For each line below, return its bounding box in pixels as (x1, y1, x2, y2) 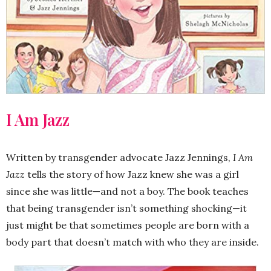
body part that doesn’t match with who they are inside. (6, 236, 259, 249)
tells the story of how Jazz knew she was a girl (25, 168, 239, 181)
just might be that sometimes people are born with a (6, 219, 249, 232)
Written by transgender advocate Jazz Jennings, (6, 151, 233, 164)
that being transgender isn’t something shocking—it (6, 202, 247, 215)
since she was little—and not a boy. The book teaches (6, 185, 249, 198)
